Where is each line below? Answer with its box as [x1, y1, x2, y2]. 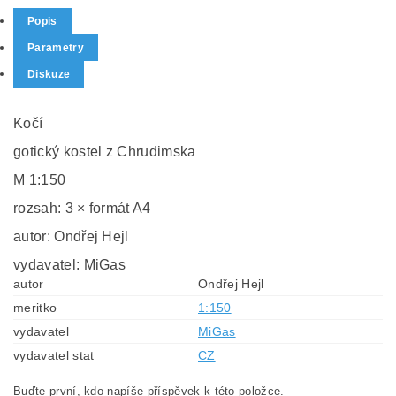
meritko [13, 301, 57, 315]
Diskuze [27, 68, 71, 80]
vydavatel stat [13, 348, 95, 362]
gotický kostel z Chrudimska [13, 144, 196, 159]
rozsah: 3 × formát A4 [13, 201, 151, 216]
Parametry [27, 42, 84, 54]
